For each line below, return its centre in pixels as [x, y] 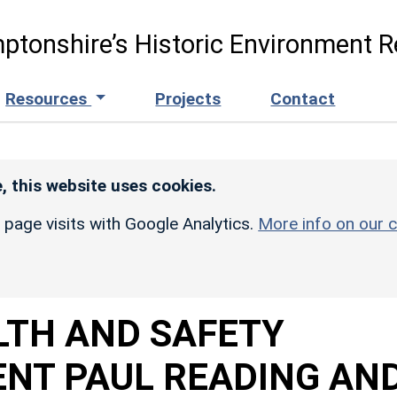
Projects [188, 98]
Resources [49, 98]
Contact [303, 98]
